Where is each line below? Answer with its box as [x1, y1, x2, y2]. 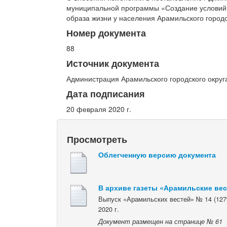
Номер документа [66, 26, 146, 39]
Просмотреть [67, 132, 128, 145]
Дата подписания [66, 87, 145, 100]
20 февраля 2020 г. [66, 103, 132, 114]
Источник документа [66, 56, 160, 69]
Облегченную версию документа [98, 149, 216, 160]
